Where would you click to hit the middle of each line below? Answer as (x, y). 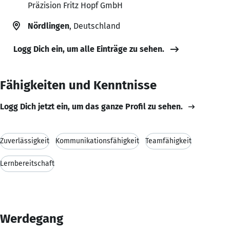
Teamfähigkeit (168, 141)
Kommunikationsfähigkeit (97, 141)
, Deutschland (95, 26)
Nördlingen (49, 26)
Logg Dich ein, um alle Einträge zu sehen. (89, 49)
